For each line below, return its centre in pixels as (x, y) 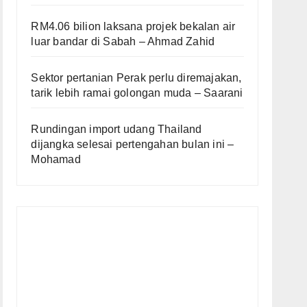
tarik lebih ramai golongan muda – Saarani (137, 93)
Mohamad (56, 160)
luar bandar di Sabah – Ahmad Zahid (123, 42)
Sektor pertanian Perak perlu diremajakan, (136, 78)
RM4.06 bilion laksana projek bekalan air (133, 27)
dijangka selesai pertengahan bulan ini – (133, 145)
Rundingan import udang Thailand (116, 130)
